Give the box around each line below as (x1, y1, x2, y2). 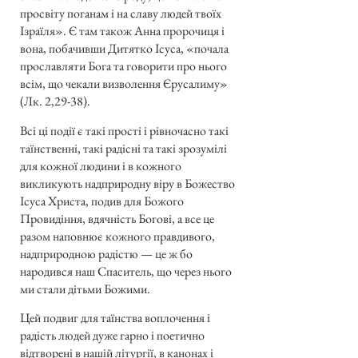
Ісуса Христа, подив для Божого (20, 192, 184, 209)
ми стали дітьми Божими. (20, 280, 150, 297)
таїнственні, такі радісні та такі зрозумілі (20, 139, 227, 157)
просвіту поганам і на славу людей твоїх (20, 5, 221, 22)
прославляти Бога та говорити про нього (20, 58, 227, 75)
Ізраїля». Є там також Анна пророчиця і (20, 22, 225, 40)
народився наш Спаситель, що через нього (20, 262, 232, 280)
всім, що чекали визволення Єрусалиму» (20, 75, 228, 93)
